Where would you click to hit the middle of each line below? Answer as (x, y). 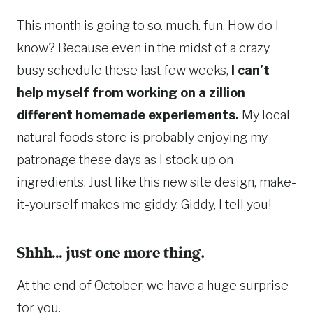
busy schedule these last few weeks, (123, 71)
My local (264, 115)
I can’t (249, 71)
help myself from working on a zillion (131, 93)
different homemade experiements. (128, 115)
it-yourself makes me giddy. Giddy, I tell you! (144, 205)
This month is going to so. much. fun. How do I (148, 26)
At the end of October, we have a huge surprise (153, 286)
